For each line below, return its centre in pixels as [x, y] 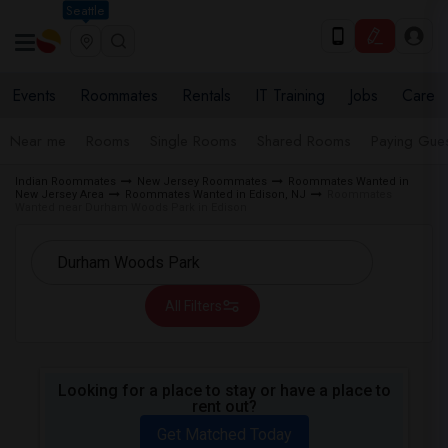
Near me [38, 141]
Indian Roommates [65, 181]
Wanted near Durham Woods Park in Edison [131, 207]
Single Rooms [193, 141]
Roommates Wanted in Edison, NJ [215, 194]
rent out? [224, 406]
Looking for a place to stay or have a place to [224, 390]
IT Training [290, 95]
